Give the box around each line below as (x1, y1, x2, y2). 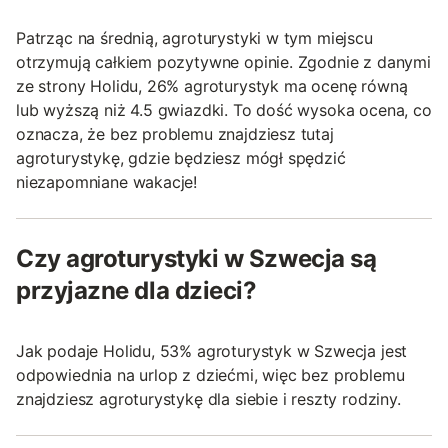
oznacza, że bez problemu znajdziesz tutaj (16, 123, 334, 144)
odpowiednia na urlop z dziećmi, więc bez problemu (16, 364, 405, 385)
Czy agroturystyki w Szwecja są (16, 243, 377, 273)
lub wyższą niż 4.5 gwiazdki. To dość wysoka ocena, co (16, 99, 432, 120)
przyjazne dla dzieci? (16, 275, 257, 305)
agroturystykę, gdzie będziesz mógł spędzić (16, 147, 346, 168)
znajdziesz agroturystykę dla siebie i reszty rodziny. (16, 388, 401, 409)
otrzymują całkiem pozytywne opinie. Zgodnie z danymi (16, 51, 431, 72)
